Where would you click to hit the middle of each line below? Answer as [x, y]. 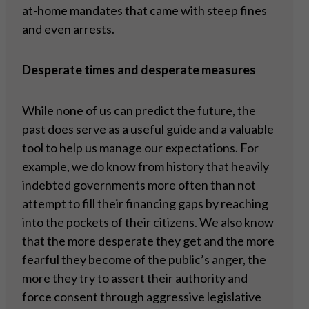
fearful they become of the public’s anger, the [144, 260]
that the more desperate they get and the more [148, 241]
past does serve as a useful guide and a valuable [148, 129]
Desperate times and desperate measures [140, 70]
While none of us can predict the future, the [139, 111]
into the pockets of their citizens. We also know [148, 222]
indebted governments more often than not [139, 185]
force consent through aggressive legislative [142, 297]
